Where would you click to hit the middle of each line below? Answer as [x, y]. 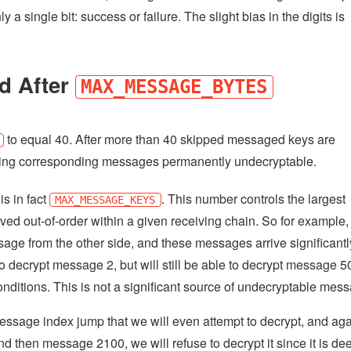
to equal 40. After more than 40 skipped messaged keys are [169, 139]
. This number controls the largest [253, 198]
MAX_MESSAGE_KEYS [105, 199]
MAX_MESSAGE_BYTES [174, 87]
